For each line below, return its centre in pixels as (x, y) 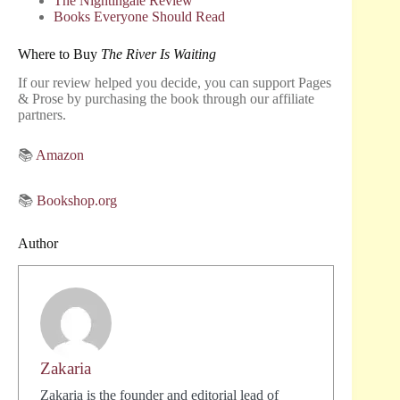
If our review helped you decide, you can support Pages (175, 83)
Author (38, 244)
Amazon (60, 155)
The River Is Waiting (158, 54)
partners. (42, 115)
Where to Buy (59, 54)
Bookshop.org (77, 201)
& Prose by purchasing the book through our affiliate (166, 99)
